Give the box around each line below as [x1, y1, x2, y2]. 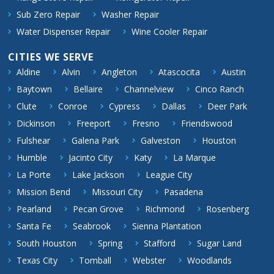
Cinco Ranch [195, 83, 245, 95]
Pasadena [164, 186, 204, 198]
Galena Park [72, 135, 120, 147]
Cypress [109, 100, 141, 113]
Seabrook [73, 220, 111, 232]
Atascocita [158, 66, 201, 78]
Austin [221, 66, 246, 78]
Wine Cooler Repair [131, 25, 208, 37]
